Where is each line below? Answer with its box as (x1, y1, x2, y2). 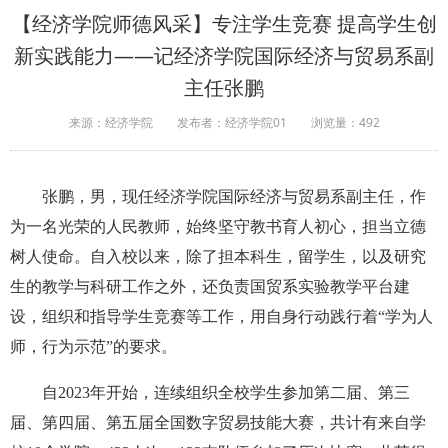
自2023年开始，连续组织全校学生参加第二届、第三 (42, 384, 410, 402)
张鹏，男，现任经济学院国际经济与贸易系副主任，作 (42, 188, 426, 206)
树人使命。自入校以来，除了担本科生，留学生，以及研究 (10, 248, 426, 266)
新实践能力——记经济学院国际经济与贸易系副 (14, 42, 434, 70)
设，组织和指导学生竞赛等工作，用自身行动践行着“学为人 (10, 308, 433, 326)
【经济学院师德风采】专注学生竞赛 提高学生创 (11, 10, 437, 38)
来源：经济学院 (68, 114, 153, 132)
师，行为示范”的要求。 (10, 338, 177, 356)
